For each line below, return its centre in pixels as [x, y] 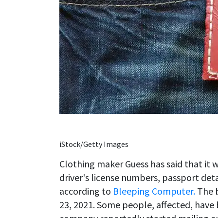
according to [86, 191]
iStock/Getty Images [94, 144]
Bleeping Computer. [154, 191]
